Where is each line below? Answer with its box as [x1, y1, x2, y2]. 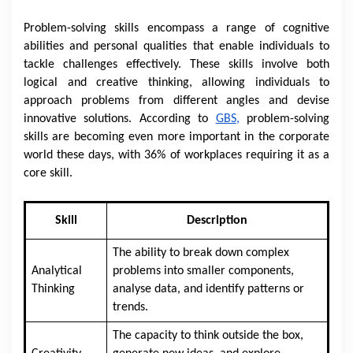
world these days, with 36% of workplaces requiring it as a [24, 149, 329, 162]
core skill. [24, 167, 72, 180]
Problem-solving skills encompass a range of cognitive [24, 22, 329, 35]
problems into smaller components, [112, 265, 294, 277]
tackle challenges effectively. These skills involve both [24, 58, 329, 71]
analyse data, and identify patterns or [112, 283, 304, 295]
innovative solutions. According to [24, 113, 216, 125]
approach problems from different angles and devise [24, 95, 329, 107]
